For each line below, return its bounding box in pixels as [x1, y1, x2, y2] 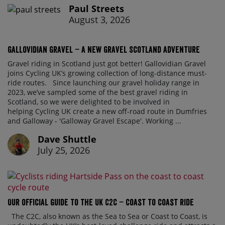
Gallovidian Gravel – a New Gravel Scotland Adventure [8, 44, 200, 55]
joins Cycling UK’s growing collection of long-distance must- [8, 68, 207, 78]
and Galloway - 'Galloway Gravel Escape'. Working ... [8, 116, 181, 126]
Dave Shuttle [38, 133, 96, 146]
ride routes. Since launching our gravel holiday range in [8, 78, 199, 88]
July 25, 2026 [38, 144, 90, 157]
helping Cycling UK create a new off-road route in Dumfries [8, 106, 207, 117]
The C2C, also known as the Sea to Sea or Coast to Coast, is [8, 211, 207, 221]
